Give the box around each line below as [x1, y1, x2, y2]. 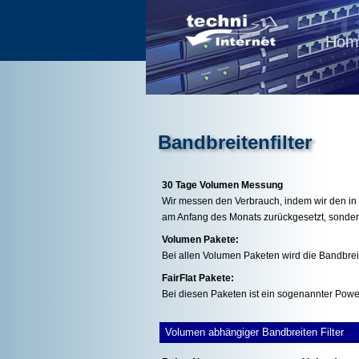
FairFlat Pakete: [162, 272, 234, 284]
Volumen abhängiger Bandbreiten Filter [162, 326, 344, 339]
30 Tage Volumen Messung [162, 179, 283, 192]
